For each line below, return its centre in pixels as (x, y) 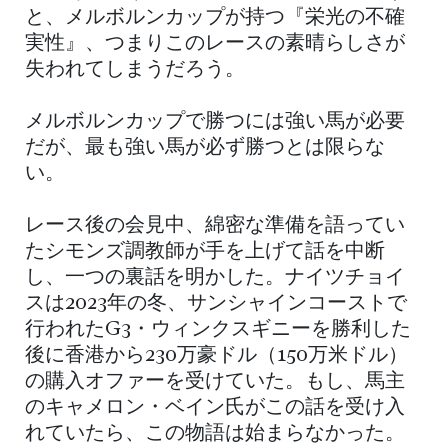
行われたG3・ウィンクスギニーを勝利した (218, 330)
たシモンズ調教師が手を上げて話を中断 (205, 252)
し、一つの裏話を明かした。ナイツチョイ (215, 278)
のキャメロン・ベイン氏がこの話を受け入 (215, 408)
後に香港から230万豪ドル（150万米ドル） (216, 356)
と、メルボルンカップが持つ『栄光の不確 (215, 18)
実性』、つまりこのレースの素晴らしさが (215, 44)
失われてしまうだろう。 (135, 70)
